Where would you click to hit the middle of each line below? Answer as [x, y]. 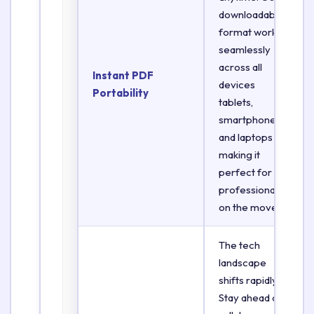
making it [239, 155]
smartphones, [251, 120]
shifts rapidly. [249, 280]
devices [237, 84]
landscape [243, 262]
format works [250, 32]
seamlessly [245, 49]
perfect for [245, 172]
